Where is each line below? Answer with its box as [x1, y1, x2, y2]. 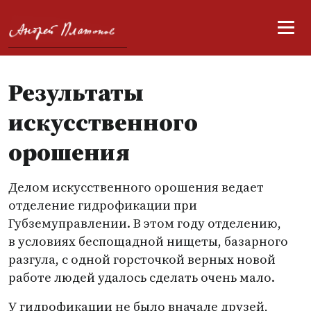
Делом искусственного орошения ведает [8, 178, 264, 196]
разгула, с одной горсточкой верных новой [8, 251, 276, 268]
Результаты [8, 76, 144, 109]
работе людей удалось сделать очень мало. [8, 269, 275, 286]
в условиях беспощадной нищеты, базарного [8, 233, 288, 250]
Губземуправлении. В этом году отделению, [8, 215, 281, 232]
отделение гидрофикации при [8, 196, 197, 214]
